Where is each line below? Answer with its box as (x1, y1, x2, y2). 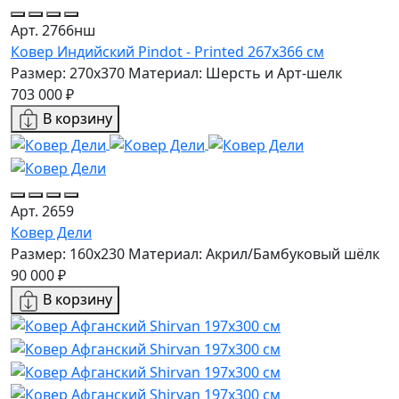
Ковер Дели (11, 222, 92, 242)
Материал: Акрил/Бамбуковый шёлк (128, 243, 379, 264)
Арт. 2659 (11, 200, 74, 221)
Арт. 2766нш (11, 20, 95, 40)
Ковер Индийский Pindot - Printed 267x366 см (11, 41, 324, 61)
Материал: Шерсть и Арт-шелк (128, 62, 342, 83)
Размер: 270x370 (11, 62, 125, 83)
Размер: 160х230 (11, 243, 125, 264)
